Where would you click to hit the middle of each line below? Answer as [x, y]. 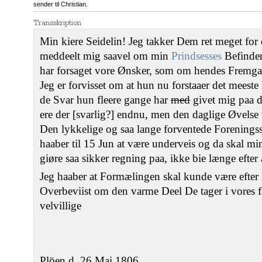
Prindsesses [196, 56]
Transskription [57, 23]
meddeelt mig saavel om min [106, 56]
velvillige [61, 206]
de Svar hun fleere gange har [105, 100]
